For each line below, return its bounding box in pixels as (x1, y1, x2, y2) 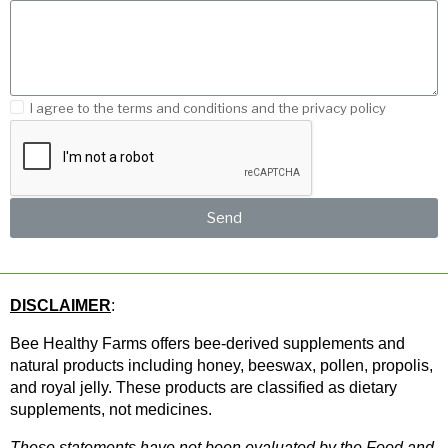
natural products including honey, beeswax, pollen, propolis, (10, 357, 433, 375)
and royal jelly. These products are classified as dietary (10, 379, 397, 397)
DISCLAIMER (10, 297, 111, 315)
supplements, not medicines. (10, 401, 212, 419)
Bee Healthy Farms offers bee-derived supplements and (10, 335, 405, 353)
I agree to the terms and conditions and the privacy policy (29, 100, 386, 117)
